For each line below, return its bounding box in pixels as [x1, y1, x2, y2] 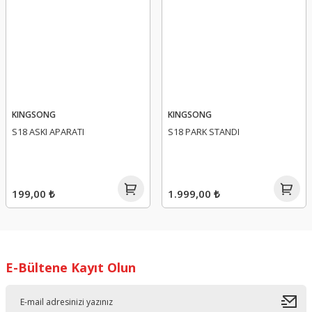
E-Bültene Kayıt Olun [6, 259, 136, 276]
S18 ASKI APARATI [12, 125, 84, 138]
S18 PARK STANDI [168, 125, 240, 138]
